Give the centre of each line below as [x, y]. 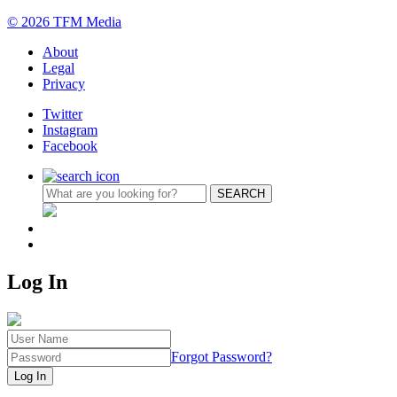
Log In [37, 281]
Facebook [70, 145]
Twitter [62, 113]
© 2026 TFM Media [64, 21]
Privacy [64, 83]
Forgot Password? [222, 356]
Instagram [70, 129]
